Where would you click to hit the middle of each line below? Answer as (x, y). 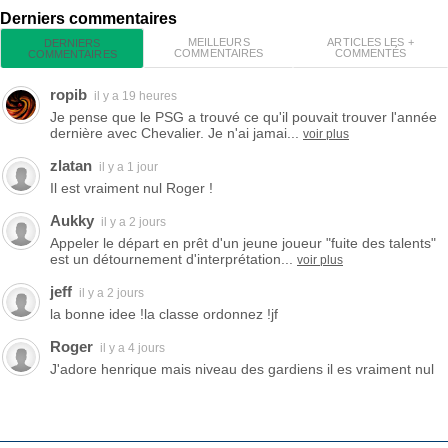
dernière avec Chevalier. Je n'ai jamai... (174, 133)
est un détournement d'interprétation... (171, 259)
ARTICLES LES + (370, 42)
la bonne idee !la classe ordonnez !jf (164, 314)
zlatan (71, 165)
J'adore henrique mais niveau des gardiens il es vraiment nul (242, 369)
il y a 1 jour (128, 167)
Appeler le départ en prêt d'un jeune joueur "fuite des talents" (243, 243)
